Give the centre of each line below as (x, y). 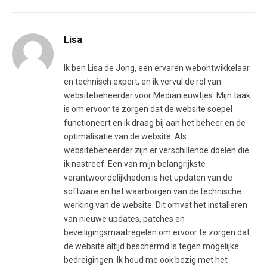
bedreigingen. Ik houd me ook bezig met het (146, 260)
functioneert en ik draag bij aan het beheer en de (155, 122)
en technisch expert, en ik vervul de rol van (142, 81)
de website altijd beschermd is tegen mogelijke (151, 246)
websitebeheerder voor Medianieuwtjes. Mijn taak (157, 95)
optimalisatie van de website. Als (125, 136)
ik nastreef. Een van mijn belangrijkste (135, 164)
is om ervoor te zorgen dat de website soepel (148, 109)
